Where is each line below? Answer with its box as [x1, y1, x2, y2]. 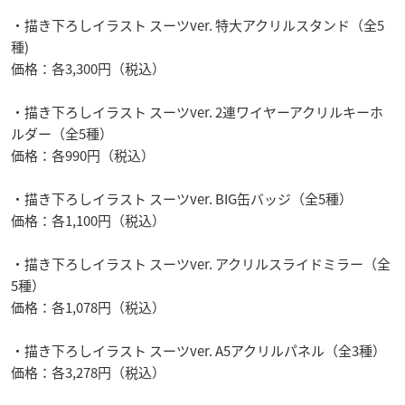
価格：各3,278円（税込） [11, 363, 165, 383]
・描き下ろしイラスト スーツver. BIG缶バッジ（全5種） [11, 189, 353, 210]
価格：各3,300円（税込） [11, 59, 165, 80]
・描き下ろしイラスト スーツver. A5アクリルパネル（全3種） [11, 341, 386, 362]
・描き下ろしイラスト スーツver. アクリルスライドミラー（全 [11, 254, 391, 275]
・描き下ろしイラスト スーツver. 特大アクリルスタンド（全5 [11, 15, 384, 36]
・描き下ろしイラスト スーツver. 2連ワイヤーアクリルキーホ [11, 102, 383, 123]
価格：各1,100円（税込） [11, 211, 165, 231]
